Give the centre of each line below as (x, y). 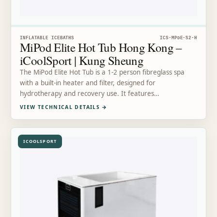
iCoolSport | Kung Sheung (82, 60)
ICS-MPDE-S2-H (178, 38)
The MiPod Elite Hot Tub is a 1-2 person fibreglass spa (102, 72)
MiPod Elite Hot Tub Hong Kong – (101, 47)
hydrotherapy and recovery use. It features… (90, 93)
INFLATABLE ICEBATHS (47, 38)
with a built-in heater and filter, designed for (88, 83)
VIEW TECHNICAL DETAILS (61, 107)
